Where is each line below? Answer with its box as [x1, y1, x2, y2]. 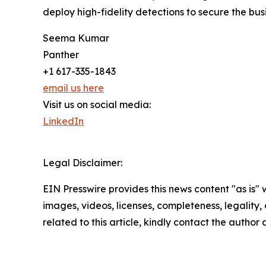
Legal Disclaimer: [43, 157, 122, 169]
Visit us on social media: [43, 99, 151, 110]
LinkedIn [43, 115, 84, 127]
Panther [43, 49, 79, 61]
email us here [43, 82, 104, 94]
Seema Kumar [43, 32, 109, 44]
